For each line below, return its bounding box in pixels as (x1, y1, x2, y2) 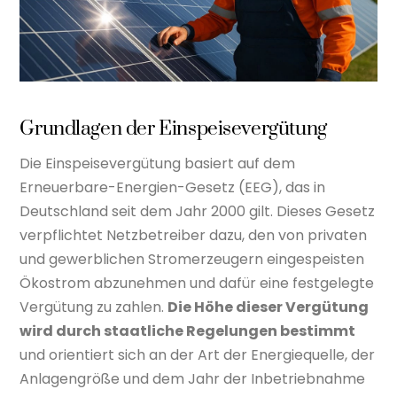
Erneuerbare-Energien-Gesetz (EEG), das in (19, 176, 326, 198)
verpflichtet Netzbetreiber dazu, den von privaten (19, 224, 368, 245)
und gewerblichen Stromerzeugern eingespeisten (19, 248, 365, 269)
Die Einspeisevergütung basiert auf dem (19, 152, 296, 174)
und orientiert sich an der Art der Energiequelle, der (19, 344, 376, 365)
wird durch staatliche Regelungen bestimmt (19, 320, 356, 341)
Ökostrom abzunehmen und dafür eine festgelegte (19, 272, 375, 293)
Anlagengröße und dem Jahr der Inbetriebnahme (19, 368, 366, 389)
